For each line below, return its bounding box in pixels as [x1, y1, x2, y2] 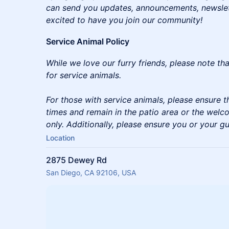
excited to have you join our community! [46, 14, 202, 25]
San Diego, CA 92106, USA [46, 168, 136, 177]
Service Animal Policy [46, 36, 129, 47]
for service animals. [46, 70, 121, 80]
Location [46, 133, 75, 142]
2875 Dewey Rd [46, 154, 107, 165]
